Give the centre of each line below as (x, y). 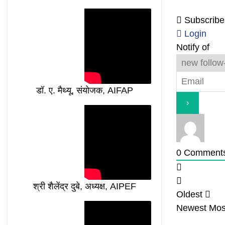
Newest (191, 208)
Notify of (193, 47)
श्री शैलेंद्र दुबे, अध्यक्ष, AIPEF (84, 187)
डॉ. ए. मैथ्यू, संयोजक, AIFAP (84, 90)
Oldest (189, 194)
